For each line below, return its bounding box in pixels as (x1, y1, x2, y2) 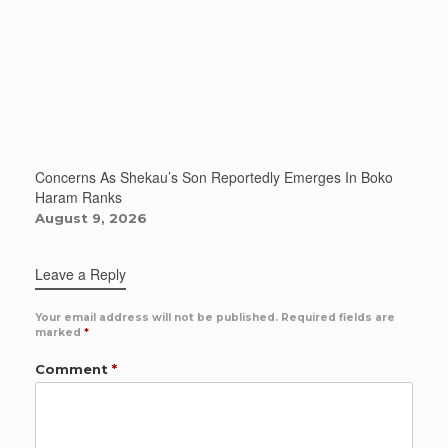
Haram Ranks (35, 187, 122, 208)
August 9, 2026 (35, 210, 147, 227)
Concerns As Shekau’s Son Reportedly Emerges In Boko (35, 167, 393, 188)
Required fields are (281, 311, 395, 325)
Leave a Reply (35, 264, 126, 285)
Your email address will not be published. (35, 311, 278, 325)
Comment (35, 361, 112, 378)
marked (35, 326, 84, 340)
